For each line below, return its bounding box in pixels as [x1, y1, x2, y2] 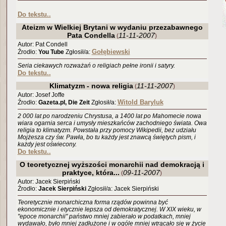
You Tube [38, 48, 64, 55]
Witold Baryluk [117, 98, 163, 106]
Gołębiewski [91, 48, 130, 55]
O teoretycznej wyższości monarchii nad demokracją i [20, 160, 204, 168]
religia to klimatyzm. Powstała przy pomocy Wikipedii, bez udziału [17, 127, 196, 134]
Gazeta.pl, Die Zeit [38, 99, 90, 106]
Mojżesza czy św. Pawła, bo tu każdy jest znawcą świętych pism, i [17, 134, 196, 141]
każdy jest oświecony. [17, 141, 77, 148]
